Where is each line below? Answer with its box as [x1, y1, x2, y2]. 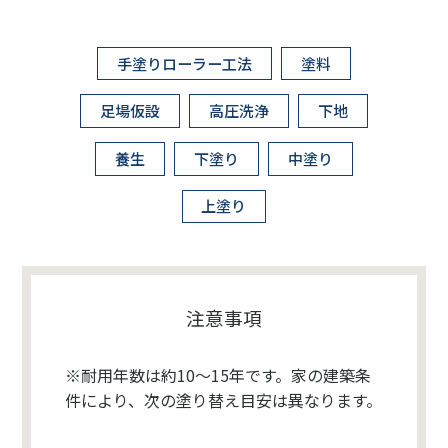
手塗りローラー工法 [116, 52, 252, 74]
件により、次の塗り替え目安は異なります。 [64, 388, 382, 413]
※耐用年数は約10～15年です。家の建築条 [64, 363, 371, 388]
